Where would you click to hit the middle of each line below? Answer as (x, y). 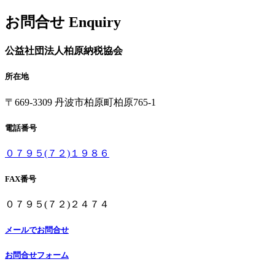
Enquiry (95, 22)
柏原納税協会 (93, 51)
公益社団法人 (34, 51)
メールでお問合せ (37, 230)
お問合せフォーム (37, 255)
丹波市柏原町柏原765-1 (105, 102)
